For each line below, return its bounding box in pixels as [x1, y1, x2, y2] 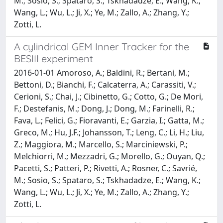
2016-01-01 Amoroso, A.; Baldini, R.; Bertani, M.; [14, 67, 190, 78]
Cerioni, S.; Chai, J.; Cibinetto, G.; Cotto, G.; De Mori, [14, 91, 203, 102]
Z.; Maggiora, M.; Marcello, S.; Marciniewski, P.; [14, 138, 188, 150]
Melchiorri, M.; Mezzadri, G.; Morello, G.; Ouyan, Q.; [14, 150, 205, 162]
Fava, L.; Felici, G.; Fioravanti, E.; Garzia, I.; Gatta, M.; [14, 114, 204, 126]
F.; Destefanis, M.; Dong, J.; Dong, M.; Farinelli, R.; [14, 103, 195, 114]
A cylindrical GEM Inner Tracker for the [14, 40, 189, 53]
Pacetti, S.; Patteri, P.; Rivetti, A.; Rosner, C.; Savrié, [14, 162, 197, 174]
